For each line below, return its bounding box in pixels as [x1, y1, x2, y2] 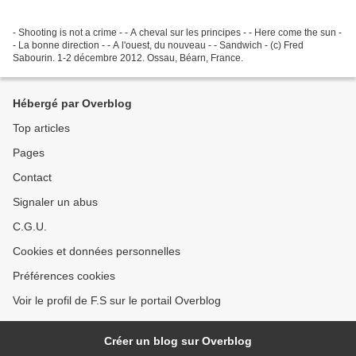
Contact [13, 171, 52, 184]
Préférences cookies [13, 269, 115, 283]
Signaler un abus [13, 195, 98, 209]
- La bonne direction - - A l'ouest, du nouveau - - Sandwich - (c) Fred [13, 40, 304, 52]
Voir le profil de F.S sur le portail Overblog [13, 294, 221, 308]
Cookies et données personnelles [13, 245, 180, 258]
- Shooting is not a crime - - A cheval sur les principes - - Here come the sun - [13, 27, 342, 39]
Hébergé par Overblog [13, 97, 132, 110]
